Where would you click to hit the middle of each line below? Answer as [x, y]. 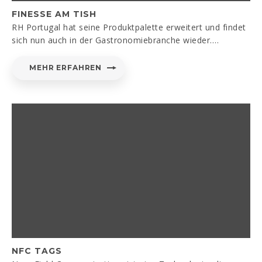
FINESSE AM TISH [54, 14]
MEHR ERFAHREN [66, 68]
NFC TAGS [37, 251]
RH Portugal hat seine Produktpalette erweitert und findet [129, 27]
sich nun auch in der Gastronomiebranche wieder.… [115, 40]
